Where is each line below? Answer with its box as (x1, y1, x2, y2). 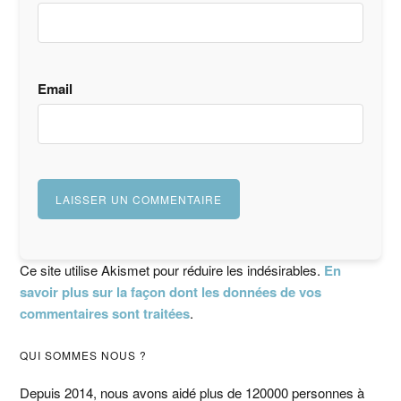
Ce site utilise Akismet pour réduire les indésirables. (20, 260, 325, 279)
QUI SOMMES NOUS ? (20, 347, 148, 363)
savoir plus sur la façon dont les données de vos (20, 281, 322, 302)
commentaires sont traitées (20, 303, 191, 323)
